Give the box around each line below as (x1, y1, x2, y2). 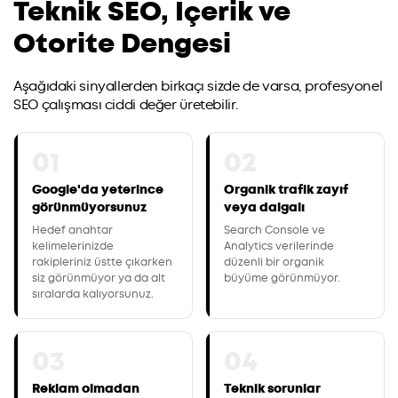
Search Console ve (224, 222, 325, 237)
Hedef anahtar (32, 222, 113, 237)
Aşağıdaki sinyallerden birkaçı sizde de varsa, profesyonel (13, 76, 383, 95)
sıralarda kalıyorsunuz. (32, 286, 154, 301)
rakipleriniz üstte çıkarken (32, 254, 172, 269)
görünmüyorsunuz (32, 198, 147, 216)
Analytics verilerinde (224, 238, 334, 253)
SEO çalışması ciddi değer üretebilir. (13, 95, 239, 114)
